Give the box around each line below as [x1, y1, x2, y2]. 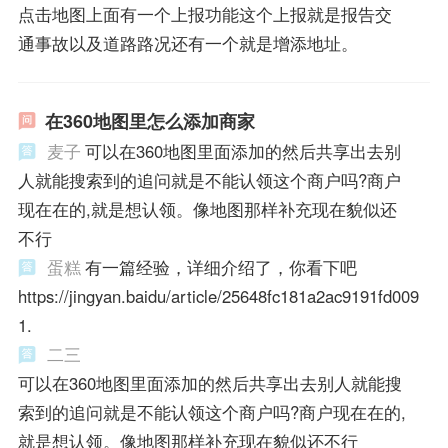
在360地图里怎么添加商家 [44, 108, 255, 135]
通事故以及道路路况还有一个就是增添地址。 [17, 30, 358, 55]
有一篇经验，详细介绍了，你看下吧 [84, 255, 357, 280]
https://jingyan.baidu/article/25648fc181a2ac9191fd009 [17, 284, 419, 309]
